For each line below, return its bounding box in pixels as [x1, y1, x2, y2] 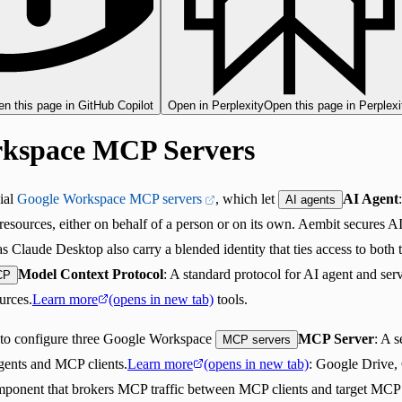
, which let [215, 190, 279, 206]
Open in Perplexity [168, 98, 264, 112]
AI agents [285, 192, 336, 206]
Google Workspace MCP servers [17, 190, 202, 206]
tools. [214, 291, 248, 307]
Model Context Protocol [18, 266, 163, 282]
